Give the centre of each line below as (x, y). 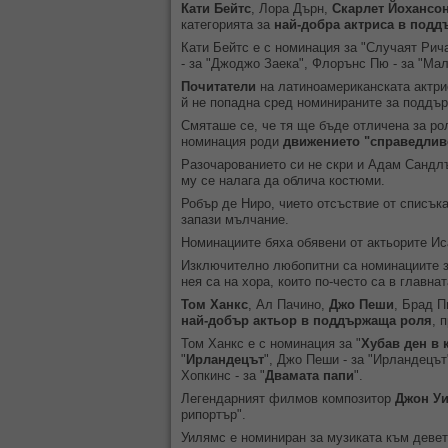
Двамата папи (309, 375)
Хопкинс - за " (223, 375)
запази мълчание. (235, 219)
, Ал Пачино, (288, 304)
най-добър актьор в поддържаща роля (306, 320)
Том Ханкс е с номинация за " (271, 343)
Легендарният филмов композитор (288, 398)
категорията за (227, 24)
